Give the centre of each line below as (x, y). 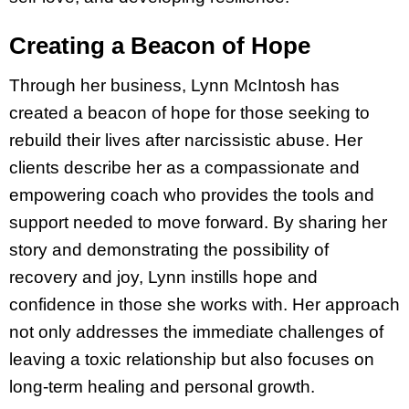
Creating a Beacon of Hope (160, 46)
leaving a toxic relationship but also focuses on (192, 359)
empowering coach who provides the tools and (192, 194)
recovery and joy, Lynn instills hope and (163, 277)
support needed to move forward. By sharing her (198, 222)
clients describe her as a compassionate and (184, 167)
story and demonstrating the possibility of (169, 249)
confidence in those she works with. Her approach (204, 304)
